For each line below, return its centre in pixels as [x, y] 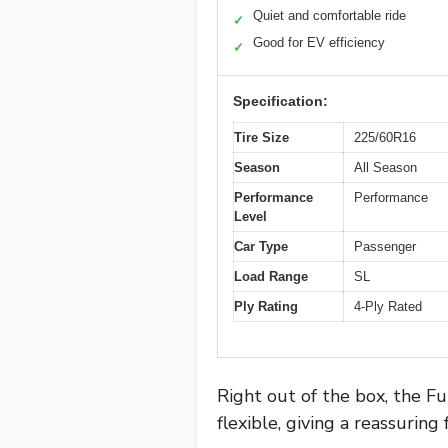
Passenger [385, 247]
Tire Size [261, 138]
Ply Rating [266, 307]
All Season [385, 168]
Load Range [271, 277]
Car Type [261, 247]
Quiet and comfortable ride [329, 16]
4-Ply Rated [388, 307]
